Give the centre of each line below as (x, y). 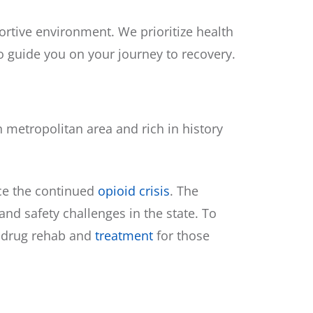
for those (181, 236)
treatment (124, 236)
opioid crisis (134, 191)
